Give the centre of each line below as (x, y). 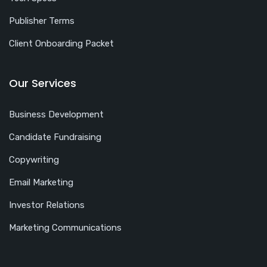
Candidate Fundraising (55, 137)
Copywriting (34, 159)
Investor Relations (47, 205)
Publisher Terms (42, 21)
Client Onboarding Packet (61, 43)
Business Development (56, 114)
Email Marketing (41, 182)
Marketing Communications (65, 227)
